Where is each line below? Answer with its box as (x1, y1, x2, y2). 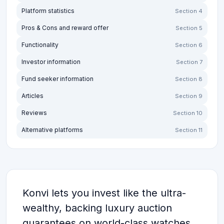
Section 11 (175, 126, 202, 133)
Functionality (21, 41, 58, 48)
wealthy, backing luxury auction (22, 202, 172, 214)
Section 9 (175, 92, 202, 99)
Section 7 (176, 58, 202, 65)
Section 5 (175, 24, 202, 31)
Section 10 (173, 109, 202, 116)
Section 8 (175, 75, 202, 82)
